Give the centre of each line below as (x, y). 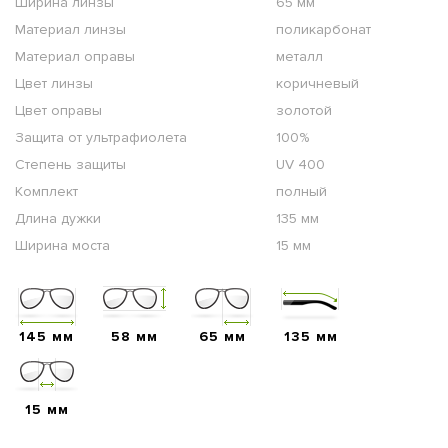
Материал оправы (75, 56)
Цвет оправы (58, 110)
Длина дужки (58, 218)
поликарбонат (323, 29)
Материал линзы (70, 29)
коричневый (317, 83)
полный (301, 191)
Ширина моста (62, 245)
